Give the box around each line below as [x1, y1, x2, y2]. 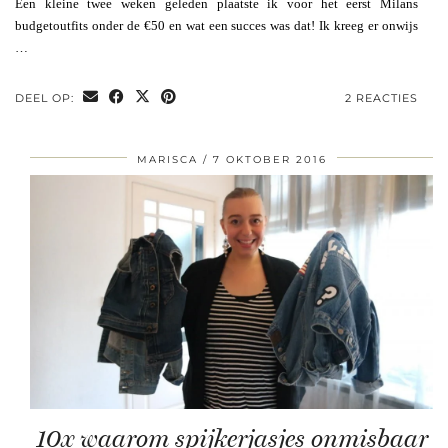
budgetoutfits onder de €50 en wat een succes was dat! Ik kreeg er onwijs [15, 17, 418, 33]
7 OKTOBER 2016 [212, 152, 327, 166]
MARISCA [136, 152, 198, 166]
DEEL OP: [15, 90, 78, 105]
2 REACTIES [345, 90, 418, 105]
